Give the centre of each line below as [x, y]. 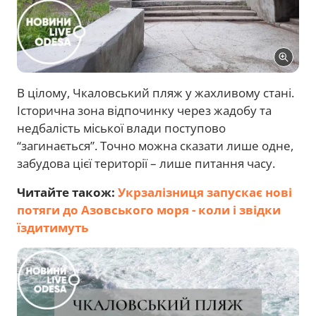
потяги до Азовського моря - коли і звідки [149, 210]
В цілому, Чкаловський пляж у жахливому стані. [156, 93]
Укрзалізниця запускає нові [205, 193]
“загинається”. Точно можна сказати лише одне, [155, 146]
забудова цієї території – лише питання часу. [146, 164]
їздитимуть [53, 228]
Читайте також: [67, 193]
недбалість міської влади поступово [121, 128]
